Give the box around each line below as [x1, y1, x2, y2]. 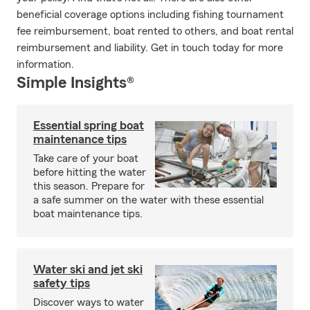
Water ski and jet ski [33, 263, 143, 275]
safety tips [33, 277, 90, 289]
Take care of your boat [33, 153, 138, 164]
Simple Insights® [17, 75, 134, 91]
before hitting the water [33, 167, 146, 178]
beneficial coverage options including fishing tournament [17, 9, 284, 20]
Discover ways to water [33, 297, 144, 308]
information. [17, 59, 74, 70]
